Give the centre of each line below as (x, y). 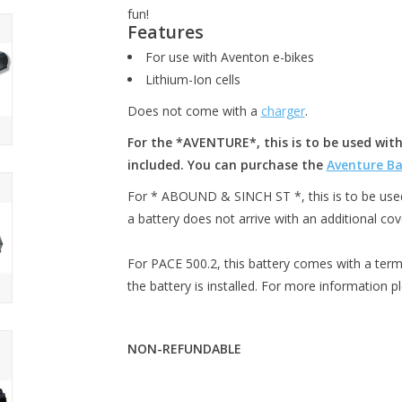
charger (283, 111)
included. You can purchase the (227, 165)
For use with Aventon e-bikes (229, 57)
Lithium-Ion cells (192, 80)
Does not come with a (194, 111)
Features (165, 32)
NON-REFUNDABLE (184, 349)
